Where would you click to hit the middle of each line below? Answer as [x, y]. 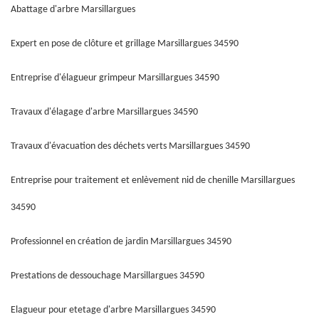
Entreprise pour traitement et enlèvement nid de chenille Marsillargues [153, 181]
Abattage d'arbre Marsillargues [73, 10]
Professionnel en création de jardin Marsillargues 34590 [121, 242]
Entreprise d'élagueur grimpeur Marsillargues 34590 [115, 78]
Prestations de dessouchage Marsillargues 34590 [108, 276]
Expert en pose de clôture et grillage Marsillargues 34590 [125, 44]
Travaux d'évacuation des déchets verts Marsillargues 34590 [130, 146]
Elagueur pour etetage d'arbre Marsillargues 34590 [113, 310]
